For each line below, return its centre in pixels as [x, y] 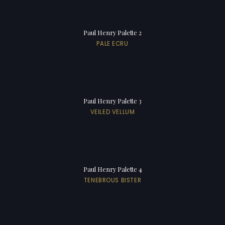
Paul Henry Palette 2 [113, 32]
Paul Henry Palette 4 [113, 169]
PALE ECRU [113, 43]
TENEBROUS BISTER [113, 180]
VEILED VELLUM [113, 112]
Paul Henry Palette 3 [113, 100]
